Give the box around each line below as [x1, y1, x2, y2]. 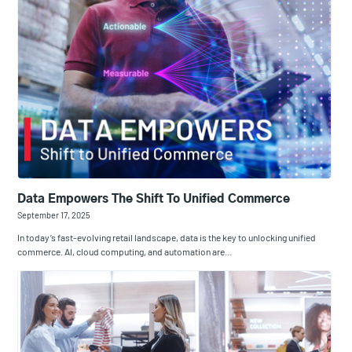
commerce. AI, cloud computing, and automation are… [17, 246, 233, 258]
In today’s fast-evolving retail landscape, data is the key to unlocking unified [17, 232, 317, 244]
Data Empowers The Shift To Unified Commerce [17, 193, 291, 206]
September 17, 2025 [17, 210, 91, 221]
